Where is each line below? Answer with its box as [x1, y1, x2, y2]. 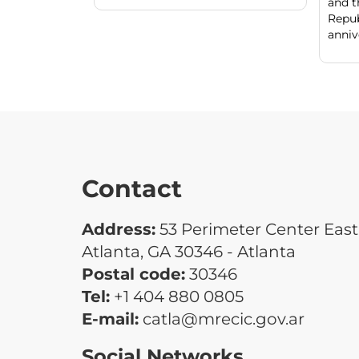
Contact [82, 173, 182, 204]
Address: [82, 219, 155, 239]
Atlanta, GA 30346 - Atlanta [82, 241, 296, 261]
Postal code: [82, 264, 185, 284]
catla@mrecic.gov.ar [139, 309, 305, 329]
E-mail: [82, 309, 139, 329]
